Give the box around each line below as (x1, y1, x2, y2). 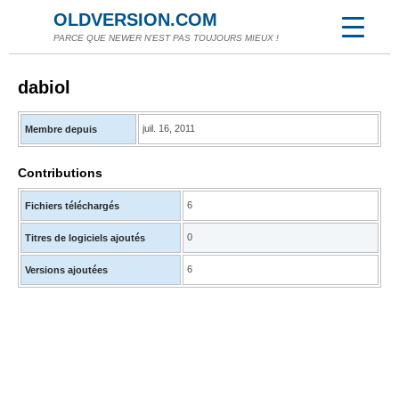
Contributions (18, 166, 102, 180)
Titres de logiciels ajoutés (25, 232, 145, 243)
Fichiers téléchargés (25, 200, 119, 211)
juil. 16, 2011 (142, 123, 195, 134)
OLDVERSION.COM (53, 10, 217, 29)
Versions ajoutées (25, 265, 108, 275)
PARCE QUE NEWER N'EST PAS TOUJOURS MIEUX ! (53, 33, 279, 43)
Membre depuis (25, 124, 97, 134)
